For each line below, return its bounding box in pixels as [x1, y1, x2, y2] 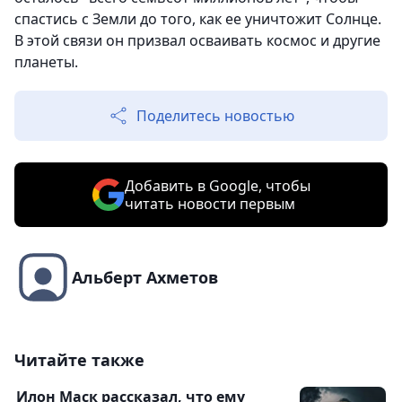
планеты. [14, 52, 78, 73]
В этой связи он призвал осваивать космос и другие [14, 31, 380, 51]
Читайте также [14, 349, 144, 371]
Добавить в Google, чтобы [124, 176, 310, 197]
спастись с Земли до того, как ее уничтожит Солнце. [14, 9, 381, 30]
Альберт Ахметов [72, 267, 218, 289]
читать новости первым [124, 194, 295, 214]
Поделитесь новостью [136, 106, 294, 127]
